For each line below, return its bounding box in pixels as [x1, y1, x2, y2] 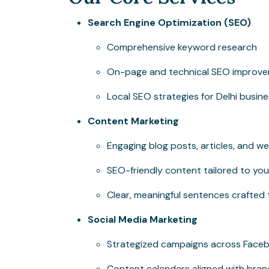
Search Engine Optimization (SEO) [88, 16, 251, 29]
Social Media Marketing [88, 213, 198, 226]
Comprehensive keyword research [107, 41, 257, 53]
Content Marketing [88, 115, 179, 127]
